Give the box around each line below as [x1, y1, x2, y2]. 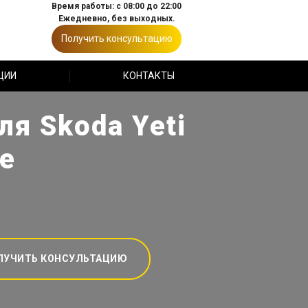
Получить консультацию [60, 33, 173, 44]
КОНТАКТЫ [122, 70, 175, 81]
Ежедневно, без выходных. [58, 14, 175, 23]
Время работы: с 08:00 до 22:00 [52, 1, 181, 11]
